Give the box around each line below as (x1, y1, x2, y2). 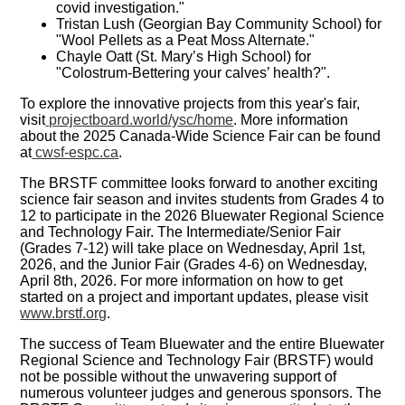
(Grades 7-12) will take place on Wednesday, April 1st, (20, 240, 366, 257)
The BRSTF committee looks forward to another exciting (20, 175, 379, 192)
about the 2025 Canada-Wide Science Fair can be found (20, 128, 381, 145)
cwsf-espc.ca (35, 145, 119, 161)
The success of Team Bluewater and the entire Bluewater (20, 336, 385, 353)
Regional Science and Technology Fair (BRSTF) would (20, 353, 374, 369)
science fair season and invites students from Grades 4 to (20, 192, 385, 208)
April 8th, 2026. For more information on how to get (20, 273, 344, 289)
